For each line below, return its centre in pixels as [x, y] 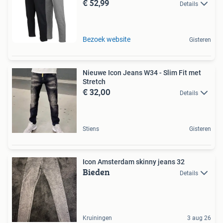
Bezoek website [107, 39]
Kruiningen [97, 218]
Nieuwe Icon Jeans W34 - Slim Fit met [142, 72]
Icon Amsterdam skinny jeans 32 [134, 162]
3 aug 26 [199, 218]
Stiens [91, 129]
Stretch [94, 81]
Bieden [96, 172]
